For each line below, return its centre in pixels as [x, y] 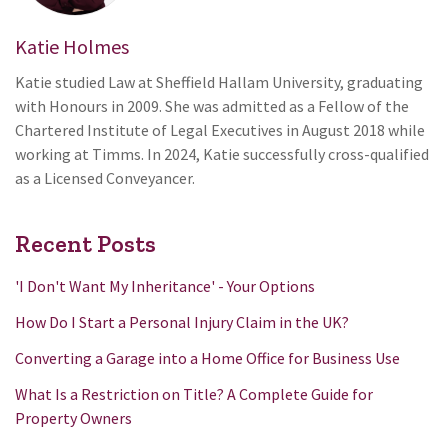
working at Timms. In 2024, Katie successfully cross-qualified [222, 153]
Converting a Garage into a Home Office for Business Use [207, 357]
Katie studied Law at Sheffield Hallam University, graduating [219, 81]
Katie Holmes [72, 46]
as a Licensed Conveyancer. [105, 177]
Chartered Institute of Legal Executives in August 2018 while [220, 129]
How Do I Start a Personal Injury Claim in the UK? [182, 321]
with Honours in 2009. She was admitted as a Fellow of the [212, 105]
